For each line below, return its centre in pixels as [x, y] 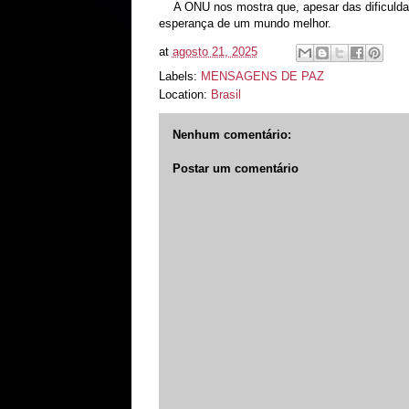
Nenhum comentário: [231, 134]
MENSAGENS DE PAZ [262, 76]
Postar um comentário [235, 169]
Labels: [179, 76]
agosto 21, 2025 [215, 51]
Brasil [225, 94]
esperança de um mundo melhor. [245, 23]
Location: [184, 94]
